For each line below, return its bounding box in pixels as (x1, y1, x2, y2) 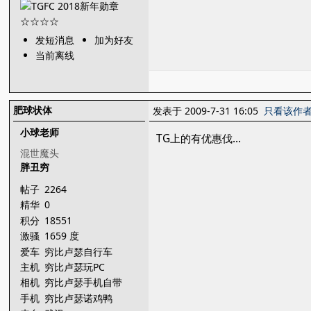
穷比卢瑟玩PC (44, 260, 108, 274)
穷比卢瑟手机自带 (44, 276, 126, 289)
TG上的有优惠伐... (156, 131, 242, 146)
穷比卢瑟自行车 (44, 244, 116, 258)
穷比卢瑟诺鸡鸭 (44, 291, 116, 305)
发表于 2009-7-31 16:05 (153, 104, 264, 117)
